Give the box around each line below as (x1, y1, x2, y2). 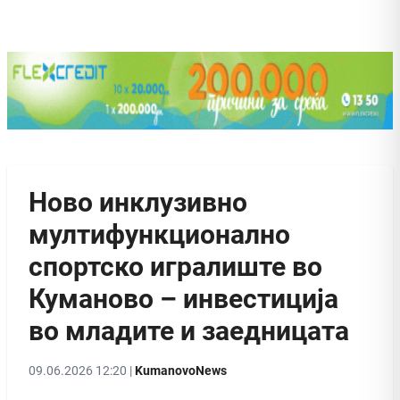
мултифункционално (29, 218, 290, 250)
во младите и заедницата (29, 314, 349, 346)
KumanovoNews (135, 362, 227, 378)
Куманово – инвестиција (29, 282, 338, 314)
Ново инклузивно (29, 186, 247, 218)
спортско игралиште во (29, 250, 322, 282)
